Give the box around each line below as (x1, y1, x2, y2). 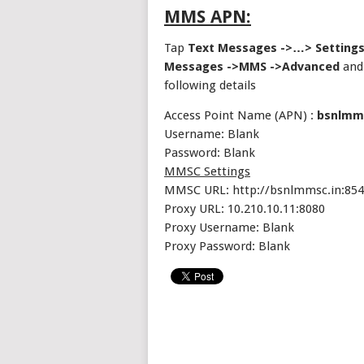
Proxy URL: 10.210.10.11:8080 (164, 201, 325, 216)
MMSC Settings (164, 164, 250, 179)
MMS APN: (164, 6, 251, 27)
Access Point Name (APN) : (164, 108, 317, 123)
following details (164, 78, 256, 93)
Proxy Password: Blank (164, 239, 290, 253)
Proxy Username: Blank (164, 220, 294, 235)
